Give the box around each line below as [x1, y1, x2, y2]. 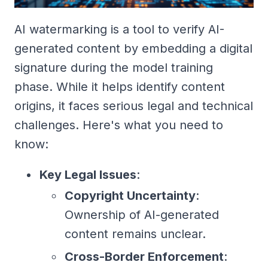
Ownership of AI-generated [65, 207, 219, 222]
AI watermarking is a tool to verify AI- [14, 22, 224, 36]
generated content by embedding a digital [14, 41, 252, 56]
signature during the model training [14, 60, 213, 75]
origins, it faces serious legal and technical [14, 98, 253, 113]
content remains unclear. [65, 226, 206, 241]
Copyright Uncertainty [65, 188, 196, 203]
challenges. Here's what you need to [14, 117, 223, 132]
